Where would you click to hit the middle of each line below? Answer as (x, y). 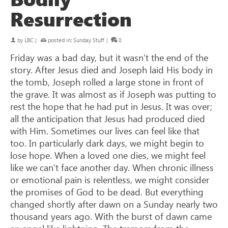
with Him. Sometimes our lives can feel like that (105, 131)
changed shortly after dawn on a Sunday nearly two (114, 204)
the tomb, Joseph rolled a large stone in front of (107, 82)
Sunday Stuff (89, 40)
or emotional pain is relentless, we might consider (110, 179)
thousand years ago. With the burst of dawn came (111, 216)
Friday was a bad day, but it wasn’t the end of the (109, 57)
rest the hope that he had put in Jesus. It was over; (111, 106)
